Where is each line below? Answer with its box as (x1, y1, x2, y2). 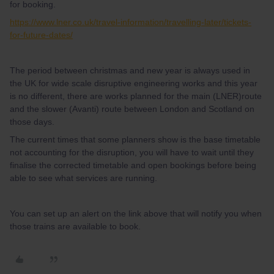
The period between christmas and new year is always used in (10, 65, 250, 75)
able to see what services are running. (10, 173, 157, 183)
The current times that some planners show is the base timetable (10, 135, 261, 144)
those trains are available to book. (10, 221, 141, 231)
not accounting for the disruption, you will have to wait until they (10, 147, 254, 157)
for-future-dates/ (10, 30, 73, 40)
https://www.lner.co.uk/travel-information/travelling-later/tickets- (10, 17, 251, 27)
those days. (10, 117, 54, 127)
